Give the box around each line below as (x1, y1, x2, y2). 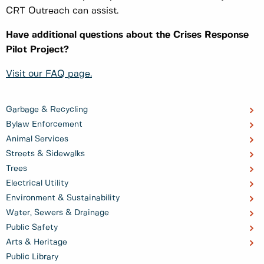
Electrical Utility (6, 179, 68, 187)
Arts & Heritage (6, 237, 67, 246)
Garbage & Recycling (6, 105, 88, 114)
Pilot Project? (6, 45, 69, 54)
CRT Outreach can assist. (6, 6, 121, 15)
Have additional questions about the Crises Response (6, 30, 249, 39)
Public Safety (6, 223, 58, 232)
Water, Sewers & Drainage (6, 208, 109, 217)
